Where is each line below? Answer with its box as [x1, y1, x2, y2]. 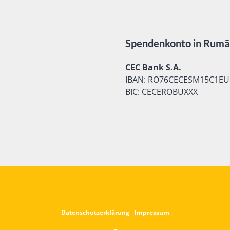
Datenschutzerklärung [61, 208, 131, 217]
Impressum [134, 208, 169, 217]
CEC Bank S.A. [125, 62, 181, 73]
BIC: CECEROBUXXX [125, 86, 198, 98]
